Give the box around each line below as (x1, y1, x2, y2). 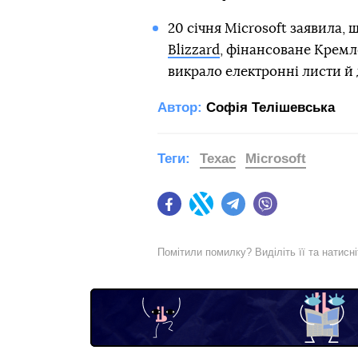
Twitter (213, 205, 247, 218)
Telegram (245, 205, 292, 218)
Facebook (181, 205, 232, 218)
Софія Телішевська (206, 100, 335, 115)
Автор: (157, 100, 202, 115)
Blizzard (167, 43, 220, 57)
